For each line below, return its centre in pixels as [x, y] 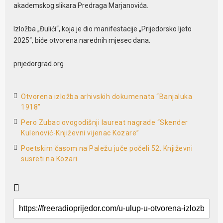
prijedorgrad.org [39, 63]
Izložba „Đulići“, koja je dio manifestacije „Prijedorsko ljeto [103, 29]
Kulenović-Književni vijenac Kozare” [80, 133]
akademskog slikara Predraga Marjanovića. [81, 5]
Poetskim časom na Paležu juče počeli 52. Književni [107, 149]
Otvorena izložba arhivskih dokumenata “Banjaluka [107, 97]
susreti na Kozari [49, 159]
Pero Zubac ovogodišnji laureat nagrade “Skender [105, 123]
